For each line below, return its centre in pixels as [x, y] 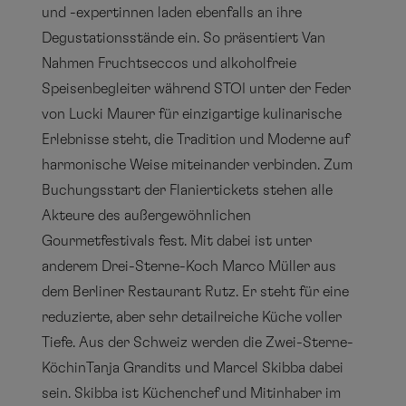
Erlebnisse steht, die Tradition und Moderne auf [196, 140]
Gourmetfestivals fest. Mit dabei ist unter [177, 241]
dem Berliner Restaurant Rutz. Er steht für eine [196, 292]
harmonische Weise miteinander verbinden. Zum [198, 165]
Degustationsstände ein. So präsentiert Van [184, 38]
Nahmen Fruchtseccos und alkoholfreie [169, 63]
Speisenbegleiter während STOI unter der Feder [197, 89]
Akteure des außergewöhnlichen [147, 216]
